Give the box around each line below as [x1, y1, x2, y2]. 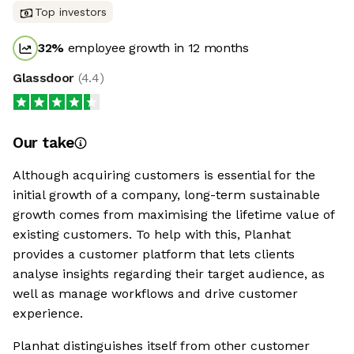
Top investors [35, 6, 107, 19]
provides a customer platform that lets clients [13, 247, 295, 262]
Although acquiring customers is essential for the [13, 168, 315, 183]
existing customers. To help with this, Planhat [13, 227, 291, 243]
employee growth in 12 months [64, 40, 249, 56]
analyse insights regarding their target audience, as [13, 266, 325, 282]
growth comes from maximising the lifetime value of [13, 207, 334, 223]
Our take [13, 134, 74, 153]
